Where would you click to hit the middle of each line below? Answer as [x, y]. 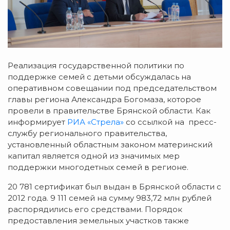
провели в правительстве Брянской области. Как [109, 110]
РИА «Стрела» [95, 122]
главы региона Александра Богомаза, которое [104, 99]
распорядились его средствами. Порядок [95, 209]
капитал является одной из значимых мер [94, 156]
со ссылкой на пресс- [170, 122]
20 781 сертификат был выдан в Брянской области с [114, 186]
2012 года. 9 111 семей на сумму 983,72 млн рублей [110, 198]
